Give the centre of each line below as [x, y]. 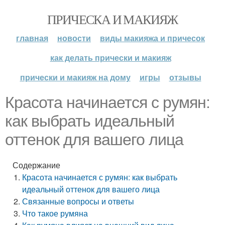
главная [32, 38]
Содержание [36, 165]
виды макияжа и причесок [152, 38]
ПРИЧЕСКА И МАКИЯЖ [113, 19]
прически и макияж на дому [75, 77]
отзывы [185, 77]
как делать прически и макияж [110, 58]
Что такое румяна [55, 213]
